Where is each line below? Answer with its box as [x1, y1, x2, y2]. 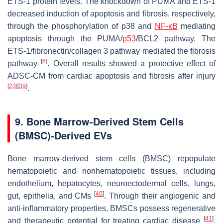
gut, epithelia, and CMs [7, 191, 94, 200]
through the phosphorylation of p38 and [7, 21, 155, 30]
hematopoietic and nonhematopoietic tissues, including [7, 166, 216, 175]
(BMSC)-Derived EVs [15, 127, 112, 142]
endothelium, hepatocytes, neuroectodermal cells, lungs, [7, 179, 216, 188]
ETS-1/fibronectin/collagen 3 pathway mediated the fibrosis [7, 46, 216, 55]
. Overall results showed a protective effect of [47, 59, 216, 68]
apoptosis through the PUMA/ [7, 34, 123, 43]
